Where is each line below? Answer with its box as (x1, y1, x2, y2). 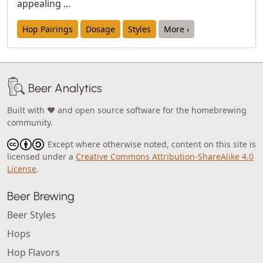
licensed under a (7, 151, 76, 162)
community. (7, 117, 53, 128)
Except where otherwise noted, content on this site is (45, 139, 256, 150)
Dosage (86, 23, 115, 35)
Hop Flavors (7, 246, 60, 259)
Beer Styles (7, 208, 56, 221)
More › (164, 23, 189, 35)
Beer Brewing (7, 189, 75, 203)
